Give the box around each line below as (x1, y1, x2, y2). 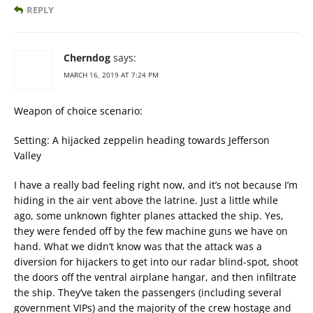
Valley (14, 149, 41, 163)
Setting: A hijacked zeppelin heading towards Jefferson (14, 133, 270, 147)
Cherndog (64, 51, 110, 65)
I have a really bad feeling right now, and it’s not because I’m (14, 178, 298, 192)
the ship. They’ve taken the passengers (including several (14, 286, 282, 300)
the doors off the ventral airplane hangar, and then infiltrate (14, 270, 296, 284)
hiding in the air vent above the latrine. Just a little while (14, 194, 278, 208)
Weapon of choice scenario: (14, 104, 143, 118)
